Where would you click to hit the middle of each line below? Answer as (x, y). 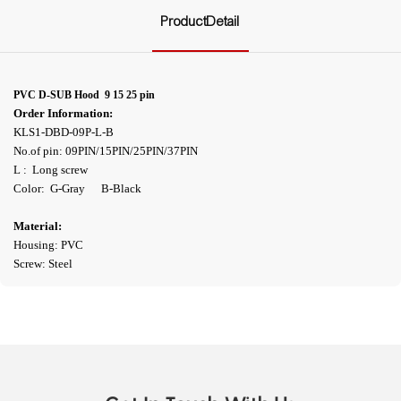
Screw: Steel (43, 263)
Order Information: (63, 113)
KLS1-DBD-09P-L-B (65, 132)
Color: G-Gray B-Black (77, 188)
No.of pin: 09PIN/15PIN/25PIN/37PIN (106, 150)
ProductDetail (200, 21)
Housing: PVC (48, 244)
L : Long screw (53, 169)
